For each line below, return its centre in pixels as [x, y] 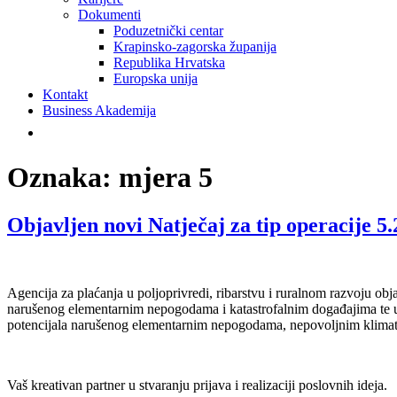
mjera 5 [166, 178]
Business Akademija [99, 110]
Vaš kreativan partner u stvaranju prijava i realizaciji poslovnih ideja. [197, 385]
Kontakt [65, 94]
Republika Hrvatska [169, 62]
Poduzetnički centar [168, 31]
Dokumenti [109, 15]
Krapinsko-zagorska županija [195, 47]
